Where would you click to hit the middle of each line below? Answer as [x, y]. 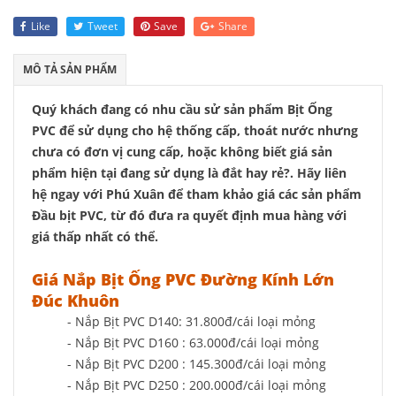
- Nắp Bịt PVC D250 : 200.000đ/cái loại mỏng [197, 385]
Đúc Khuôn [76, 301]
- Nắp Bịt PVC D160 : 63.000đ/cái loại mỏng [193, 343]
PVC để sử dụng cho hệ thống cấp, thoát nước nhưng [195, 130]
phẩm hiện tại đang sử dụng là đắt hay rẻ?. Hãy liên [189, 173]
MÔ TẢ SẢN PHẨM [70, 69]
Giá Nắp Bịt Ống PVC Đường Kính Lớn [183, 279]
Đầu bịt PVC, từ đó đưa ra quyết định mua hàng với [189, 215]
